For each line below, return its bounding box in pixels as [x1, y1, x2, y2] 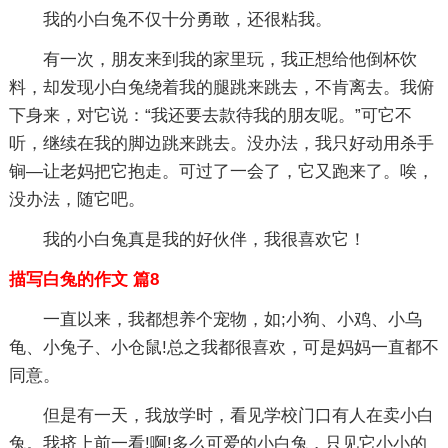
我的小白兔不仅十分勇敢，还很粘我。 [42, 10, 332, 29]
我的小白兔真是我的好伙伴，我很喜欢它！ [42, 230, 366, 249]
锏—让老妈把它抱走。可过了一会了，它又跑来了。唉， [8, 162, 434, 181]
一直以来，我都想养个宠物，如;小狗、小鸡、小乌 [42, 310, 422, 329]
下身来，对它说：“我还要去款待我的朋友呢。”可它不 [8, 106, 412, 125]
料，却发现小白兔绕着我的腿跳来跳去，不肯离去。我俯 [8, 78, 434, 97]
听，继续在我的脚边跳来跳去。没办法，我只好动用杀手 [8, 134, 434, 153]
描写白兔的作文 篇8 [8, 270, 159, 289]
